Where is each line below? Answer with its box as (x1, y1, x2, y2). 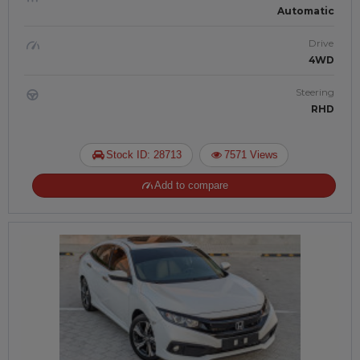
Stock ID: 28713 (106, 149, 182, 161)
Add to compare (154, 179, 229, 191)
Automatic (277, 5, 334, 17)
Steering (296, 86, 334, 98)
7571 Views (223, 149, 278, 161)
